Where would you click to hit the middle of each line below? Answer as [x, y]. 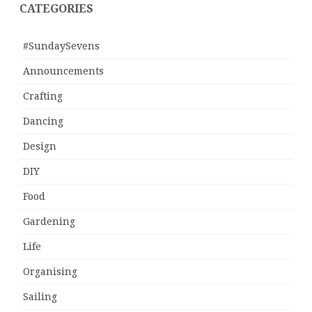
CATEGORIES [56, 9]
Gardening [49, 222]
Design [40, 147]
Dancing [43, 122]
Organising [50, 272]
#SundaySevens [61, 46]
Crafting [43, 96]
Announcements [63, 71]
